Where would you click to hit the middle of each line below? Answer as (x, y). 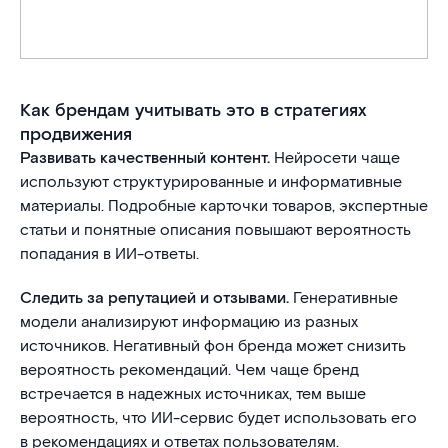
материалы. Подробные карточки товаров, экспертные (224, 206)
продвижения (76, 134)
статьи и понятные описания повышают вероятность (215, 230)
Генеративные (343, 298)
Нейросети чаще (335, 158)
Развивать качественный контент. (145, 158)
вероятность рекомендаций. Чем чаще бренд (189, 370)
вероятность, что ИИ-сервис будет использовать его (218, 418)
